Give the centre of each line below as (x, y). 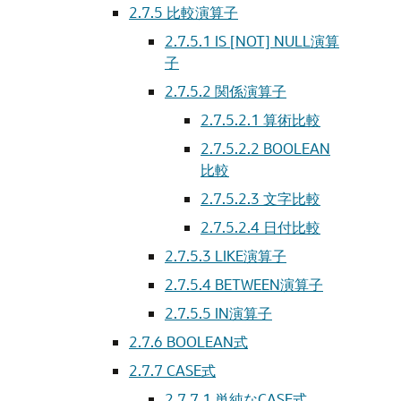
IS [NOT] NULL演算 (277, 41)
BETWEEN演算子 (269, 284)
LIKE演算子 (251, 256)
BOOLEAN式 (207, 341)
